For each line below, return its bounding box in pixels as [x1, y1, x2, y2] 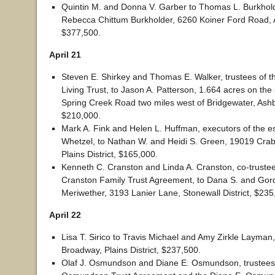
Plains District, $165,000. [61, 149, 158, 159]
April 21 [49, 50, 81, 60]
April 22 [49, 210, 81, 220]
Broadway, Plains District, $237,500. [61, 245, 201, 255]
